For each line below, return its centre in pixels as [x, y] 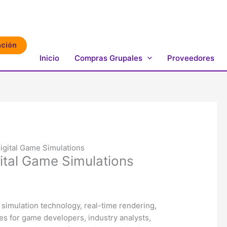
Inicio [49, 58]
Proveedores [191, 58]
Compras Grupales [108, 58]
